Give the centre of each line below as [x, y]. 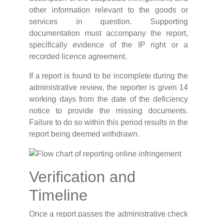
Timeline [58, 195]
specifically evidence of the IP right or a [108, 45]
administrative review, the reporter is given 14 [108, 88]
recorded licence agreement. [78, 57]
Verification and [82, 177]
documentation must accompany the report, [108, 33]
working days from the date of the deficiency [108, 99]
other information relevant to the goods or [108, 10]
